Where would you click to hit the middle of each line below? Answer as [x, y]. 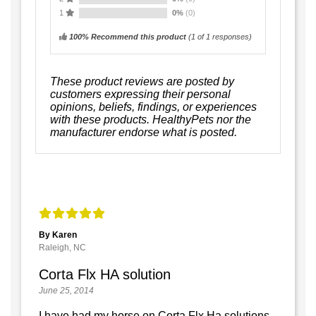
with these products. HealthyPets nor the [151, 119]
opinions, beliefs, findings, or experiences [153, 107]
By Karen [58, 235]
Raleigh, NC [62, 247]
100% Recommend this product [128, 36]
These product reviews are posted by [142, 81]
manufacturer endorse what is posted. [144, 132]
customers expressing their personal [140, 94]
